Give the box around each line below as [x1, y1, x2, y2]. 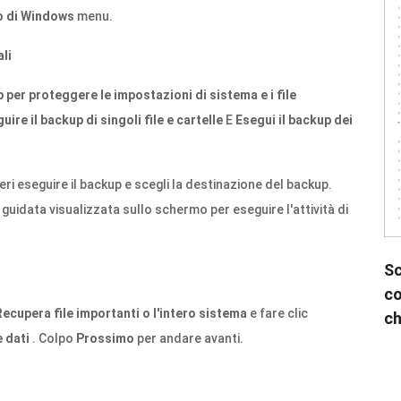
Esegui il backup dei [235, 113, 353, 127]
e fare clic [247, 306, 308, 320]
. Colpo [30, 331, 76, 346]
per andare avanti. [134, 331, 243, 346]
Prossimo [76, 331, 134, 346]
